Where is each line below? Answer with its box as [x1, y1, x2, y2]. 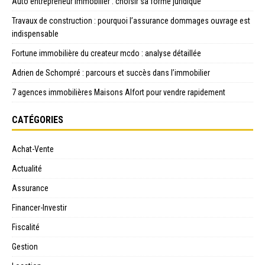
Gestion [12, 241, 38, 251]
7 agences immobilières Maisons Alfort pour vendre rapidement [12, 87, 225, 97]
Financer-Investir [12, 202, 67, 212]
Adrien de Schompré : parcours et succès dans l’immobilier [12, 67, 210, 77]
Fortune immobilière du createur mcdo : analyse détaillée [12, 48, 201, 58]
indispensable [12, 28, 59, 38]
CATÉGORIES [12, 114, 63, 125]
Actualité [12, 163, 42, 173]
